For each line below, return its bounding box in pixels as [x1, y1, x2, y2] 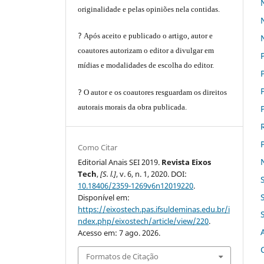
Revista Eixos [161, 156, 212, 167]
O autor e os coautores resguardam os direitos [84, 87, 227, 97]
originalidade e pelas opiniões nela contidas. [78, 5, 220, 14]
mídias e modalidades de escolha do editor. [78, 61, 214, 70]
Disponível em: [78, 192, 130, 203]
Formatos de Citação [86, 250, 159, 262]
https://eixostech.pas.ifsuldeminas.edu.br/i [78, 203, 230, 214]
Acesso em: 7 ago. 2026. [78, 227, 161, 238]
